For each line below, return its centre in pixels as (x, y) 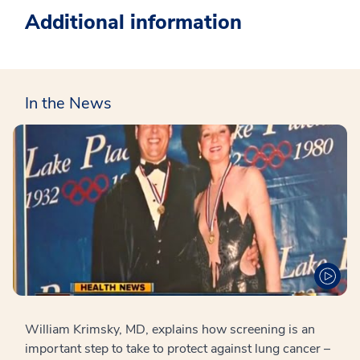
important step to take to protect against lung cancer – (178, 348)
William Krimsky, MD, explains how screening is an (170, 329)
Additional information (133, 23)
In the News (68, 104)
